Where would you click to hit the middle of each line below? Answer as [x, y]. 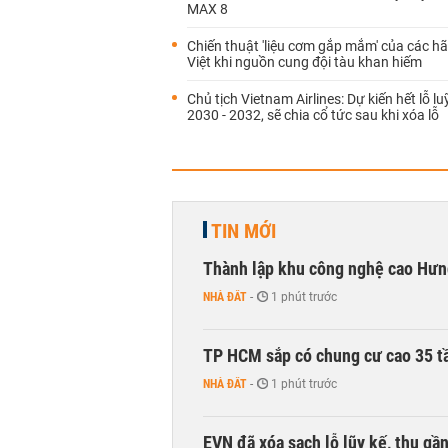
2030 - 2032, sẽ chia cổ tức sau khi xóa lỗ [313, 115]
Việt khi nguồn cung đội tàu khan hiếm [304, 62]
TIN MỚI [243, 231]
